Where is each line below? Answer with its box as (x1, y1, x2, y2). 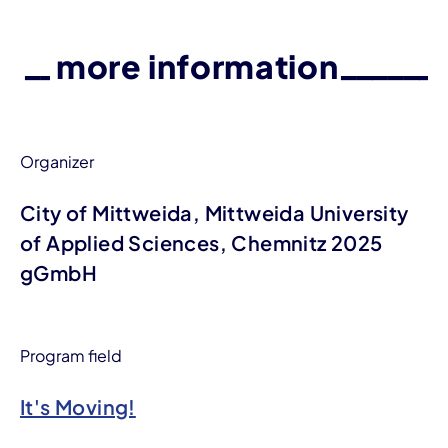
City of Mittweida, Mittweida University (20, 200, 409, 225)
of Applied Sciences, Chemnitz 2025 (20, 230, 383, 255)
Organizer (20, 151, 94, 172)
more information (55, 46, 339, 86)
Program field (20, 345, 122, 366)
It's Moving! (20, 394, 136, 419)
